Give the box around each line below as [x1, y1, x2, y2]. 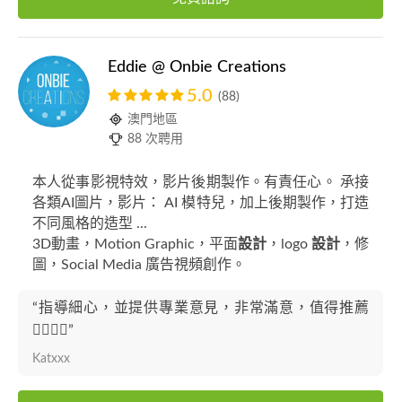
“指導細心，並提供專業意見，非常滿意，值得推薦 [32, 301, 369, 315]
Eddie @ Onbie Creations [108, 59, 286, 75]
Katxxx [32, 353, 70, 365]
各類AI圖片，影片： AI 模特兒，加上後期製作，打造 [32, 196, 369, 210]
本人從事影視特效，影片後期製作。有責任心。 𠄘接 [32, 175, 369, 189]
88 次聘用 [127, 133, 183, 145]
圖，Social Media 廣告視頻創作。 [32, 258, 246, 272]
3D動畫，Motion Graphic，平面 [32, 237, 238, 251]
